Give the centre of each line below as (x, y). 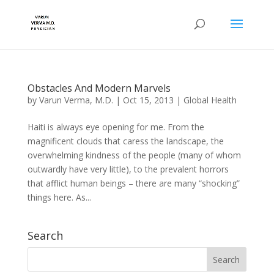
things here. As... (59, 197)
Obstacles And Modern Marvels (99, 88)
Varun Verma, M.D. (76, 100)
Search (45, 235)
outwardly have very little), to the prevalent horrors (128, 169)
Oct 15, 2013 (148, 100)
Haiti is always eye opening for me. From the (116, 127)
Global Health (210, 100)
